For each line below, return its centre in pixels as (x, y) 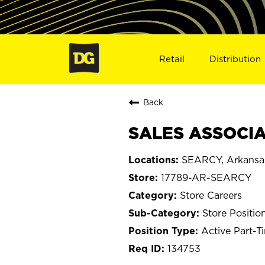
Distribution (235, 59)
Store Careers (211, 195)
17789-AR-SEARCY (206, 177)
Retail (172, 59)
